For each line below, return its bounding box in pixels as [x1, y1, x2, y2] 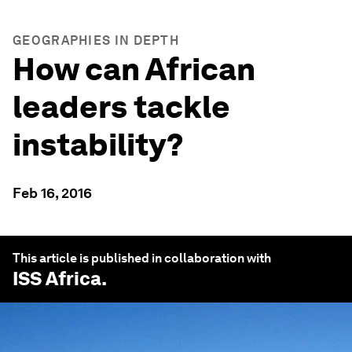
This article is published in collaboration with [13, 251, 271, 266]
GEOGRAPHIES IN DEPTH [13, 33, 179, 48]
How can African [13, 50, 255, 88]
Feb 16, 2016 [13, 185, 92, 201]
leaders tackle [13, 88, 230, 126]
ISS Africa [13, 267, 101, 290]
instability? [13, 126, 184, 163]
